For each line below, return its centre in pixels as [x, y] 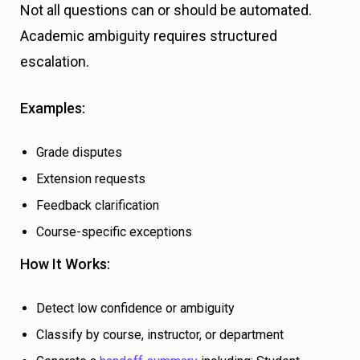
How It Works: [65, 264]
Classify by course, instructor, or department [160, 335]
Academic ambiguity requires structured [149, 36]
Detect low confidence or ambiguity [135, 309]
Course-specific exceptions [114, 232]
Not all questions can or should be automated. [166, 10]
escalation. [55, 62]
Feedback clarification [98, 206]
